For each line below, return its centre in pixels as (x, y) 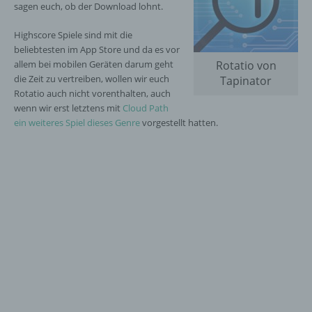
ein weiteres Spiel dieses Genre (77, 123)
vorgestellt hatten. (179, 123)
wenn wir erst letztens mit (68, 108)
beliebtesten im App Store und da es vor (97, 49)
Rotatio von (246, 65)
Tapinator (246, 81)
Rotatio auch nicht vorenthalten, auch (92, 93)
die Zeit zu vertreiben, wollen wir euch (92, 79)
